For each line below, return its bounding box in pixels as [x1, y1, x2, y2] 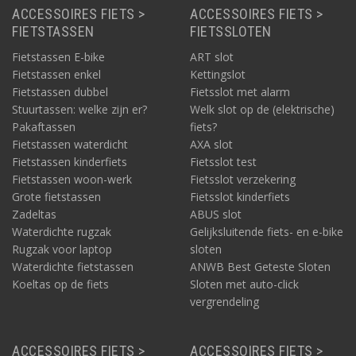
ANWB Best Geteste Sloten [190, 259, 331, 274]
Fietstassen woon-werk [12, 172, 132, 187]
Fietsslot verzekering [190, 172, 296, 187]
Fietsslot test [190, 154, 257, 169]
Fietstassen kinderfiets [12, 154, 127, 169]
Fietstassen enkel [12, 67, 101, 82]
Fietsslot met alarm [190, 84, 290, 99]
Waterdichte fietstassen [12, 259, 133, 274]
